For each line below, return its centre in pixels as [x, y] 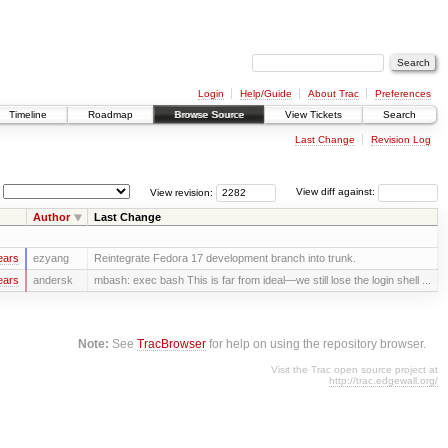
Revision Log [400, 139]
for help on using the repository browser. [316, 344]
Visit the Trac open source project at [354, 370]
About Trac [333, 93]
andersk [52, 279]
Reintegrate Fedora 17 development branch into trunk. [224, 257]
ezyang [50, 257]
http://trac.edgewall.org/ [383, 381]
